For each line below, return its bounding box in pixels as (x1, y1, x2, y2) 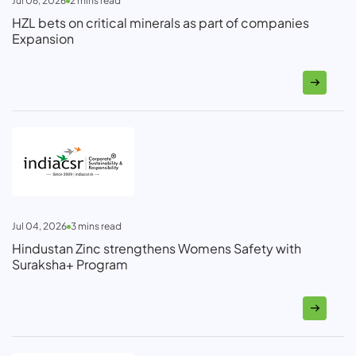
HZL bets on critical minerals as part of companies (12, 14, 309, 32)
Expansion (12, 30, 74, 48)
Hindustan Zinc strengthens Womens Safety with (12, 240, 301, 257)
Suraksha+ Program (12, 256, 128, 273)
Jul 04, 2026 (12, 220, 67, 233)
